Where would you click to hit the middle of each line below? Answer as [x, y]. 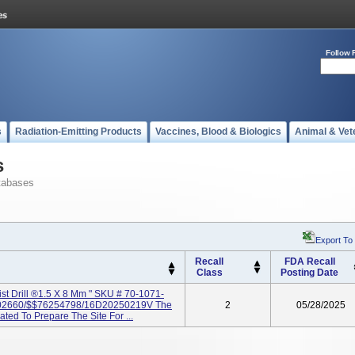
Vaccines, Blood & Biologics [218, 132]
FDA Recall [309, 261]
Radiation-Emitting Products [78, 132]
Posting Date [309, 273]
